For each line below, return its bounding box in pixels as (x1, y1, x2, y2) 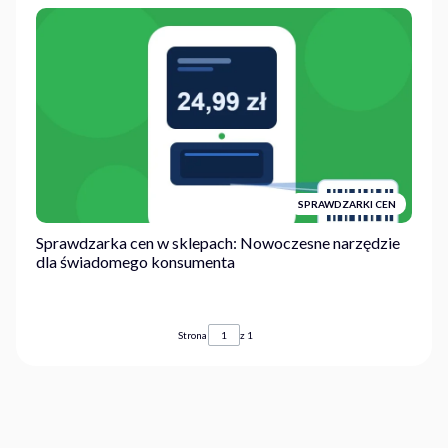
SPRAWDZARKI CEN (298, 197, 396, 210)
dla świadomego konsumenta (36, 252, 235, 272)
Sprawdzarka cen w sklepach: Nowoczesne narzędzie (36, 233, 400, 253)
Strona (178, 329, 207, 342)
